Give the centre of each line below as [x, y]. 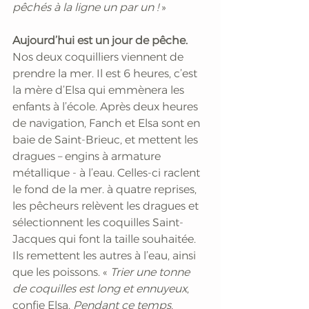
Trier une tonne [151, 272]
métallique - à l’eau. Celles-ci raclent [108, 172]
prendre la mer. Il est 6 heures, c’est [106, 73]
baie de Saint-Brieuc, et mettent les [107, 139]
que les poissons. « [61, 272]
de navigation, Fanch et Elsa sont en [108, 123]
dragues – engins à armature [88, 156]
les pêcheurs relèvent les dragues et [107, 206]
